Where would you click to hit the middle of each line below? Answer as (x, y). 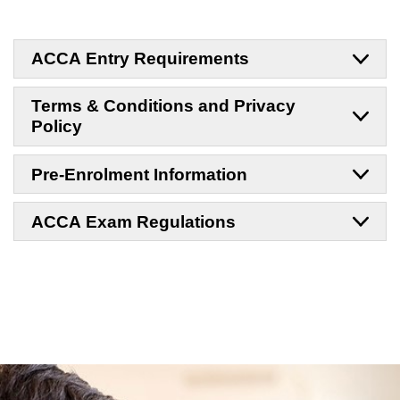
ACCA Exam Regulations (133, 221)
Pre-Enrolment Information (139, 174)
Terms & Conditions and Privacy (163, 106)
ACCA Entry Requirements (140, 59)
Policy (56, 127)
